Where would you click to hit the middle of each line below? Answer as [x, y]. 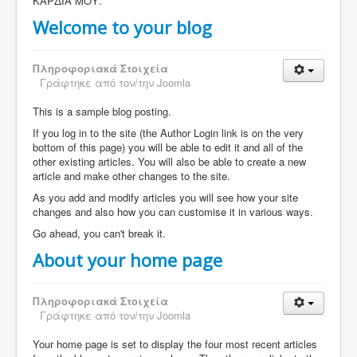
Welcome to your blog [122, 27]
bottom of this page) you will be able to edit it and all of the [168, 147]
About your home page [127, 259]
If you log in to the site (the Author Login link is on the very [168, 132]
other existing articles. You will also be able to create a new [169, 161]
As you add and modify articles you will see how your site [165, 197]
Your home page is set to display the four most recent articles [175, 343]
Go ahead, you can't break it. [99, 233]
